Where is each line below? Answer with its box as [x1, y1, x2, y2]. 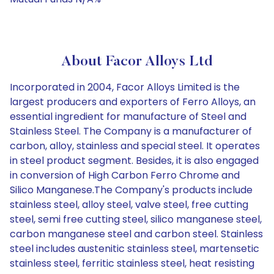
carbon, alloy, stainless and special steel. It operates [10, 139, 260, 153]
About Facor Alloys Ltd [61, 54, 213, 69]
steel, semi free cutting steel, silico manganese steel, [10, 212, 262, 226]
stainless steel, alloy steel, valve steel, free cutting [10, 198, 248, 212]
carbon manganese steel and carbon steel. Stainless [10, 227, 263, 241]
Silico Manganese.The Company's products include [10, 183, 253, 197]
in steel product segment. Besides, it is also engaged [10, 154, 259, 168]
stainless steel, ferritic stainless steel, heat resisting [10, 256, 254, 270]
